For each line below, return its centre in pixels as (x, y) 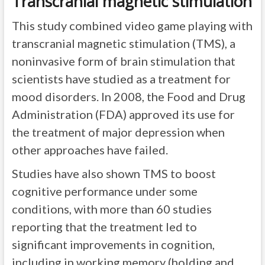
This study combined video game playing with (132, 26)
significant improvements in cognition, (113, 245)
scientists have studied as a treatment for (121, 79)
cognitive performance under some (104, 191)
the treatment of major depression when (118, 132)
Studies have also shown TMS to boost (114, 174)
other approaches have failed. (90, 150)
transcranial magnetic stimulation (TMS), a (123, 43)
